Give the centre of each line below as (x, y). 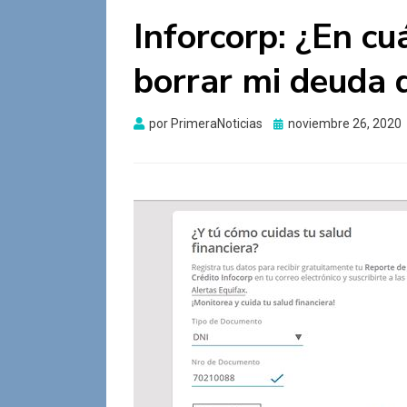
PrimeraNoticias (217, 124)
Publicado (301, 123)
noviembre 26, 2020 (345, 124)
